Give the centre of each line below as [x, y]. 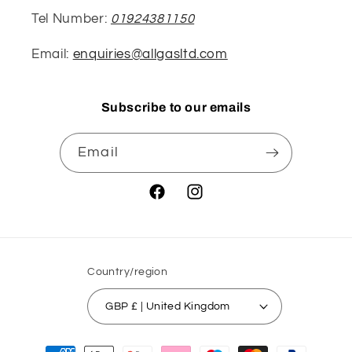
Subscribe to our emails [176, 107]
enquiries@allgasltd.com [150, 53]
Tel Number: [71, 19]
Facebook [175, 201]
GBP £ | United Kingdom [180, 306]
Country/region [128, 271]
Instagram [214, 201]
